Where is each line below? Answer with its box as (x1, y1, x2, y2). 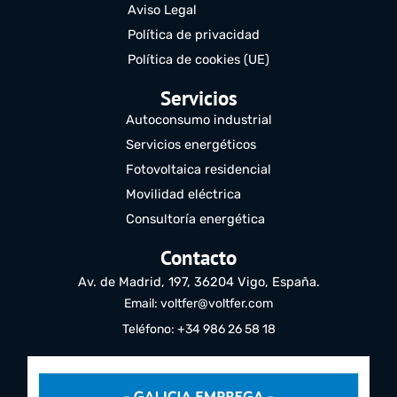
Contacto (160, 244, 237, 270)
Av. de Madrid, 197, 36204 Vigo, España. (77, 273, 320, 290)
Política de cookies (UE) (128, 51, 269, 67)
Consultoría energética (125, 210, 265, 227)
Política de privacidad (128, 26, 260, 43)
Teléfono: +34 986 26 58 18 (121, 321, 276, 337)
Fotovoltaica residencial (125, 160, 271, 177)
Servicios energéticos (125, 136, 256, 152)
